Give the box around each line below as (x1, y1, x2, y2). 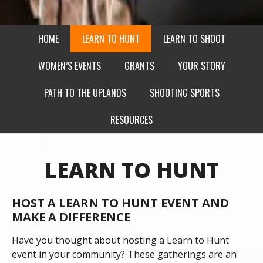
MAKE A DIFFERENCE (12, 208, 130, 225)
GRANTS (124, 58, 154, 73)
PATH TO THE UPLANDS (43, 85, 126, 100)
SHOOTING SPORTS (149, 85, 220, 100)
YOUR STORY (177, 58, 225, 73)
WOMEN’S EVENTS (38, 58, 101, 73)
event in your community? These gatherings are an (12, 247, 237, 261)
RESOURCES (110, 112, 153, 127)
